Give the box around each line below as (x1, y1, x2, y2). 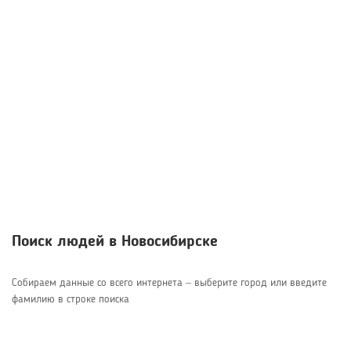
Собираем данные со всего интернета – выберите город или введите (12, 277, 327, 288)
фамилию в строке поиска (12, 294, 129, 305)
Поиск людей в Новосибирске (12, 234, 218, 250)
